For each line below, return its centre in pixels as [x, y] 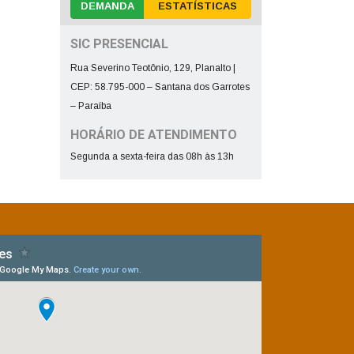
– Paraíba [91, 105]
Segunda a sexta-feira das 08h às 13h [152, 156]
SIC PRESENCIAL [119, 44]
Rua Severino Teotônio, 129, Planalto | [153, 68]
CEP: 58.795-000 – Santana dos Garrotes [160, 87]
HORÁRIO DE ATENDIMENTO [154, 135]
